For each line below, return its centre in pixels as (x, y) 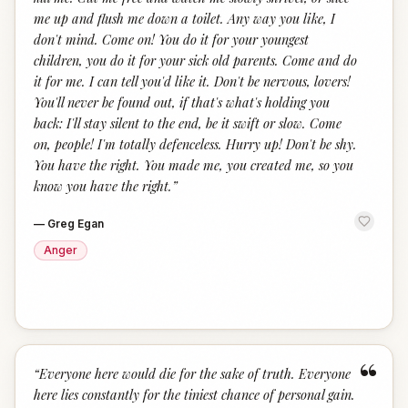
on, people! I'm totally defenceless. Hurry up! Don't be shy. (195, 144)
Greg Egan (76, 224)
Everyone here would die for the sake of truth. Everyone (195, 373)
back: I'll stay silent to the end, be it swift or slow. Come (188, 123)
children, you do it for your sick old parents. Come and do (195, 60)
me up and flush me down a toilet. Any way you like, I (184, 18)
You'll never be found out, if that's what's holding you (182, 102)
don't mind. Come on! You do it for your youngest (171, 39)
